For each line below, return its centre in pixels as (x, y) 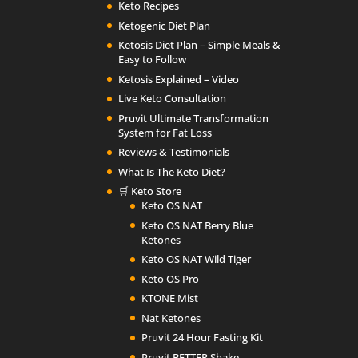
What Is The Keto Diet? (172, 171)
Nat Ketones (171, 318)
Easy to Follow (153, 60)
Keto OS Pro (171, 278)
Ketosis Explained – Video (179, 79)
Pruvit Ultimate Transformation (194, 118)
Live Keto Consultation (173, 99)
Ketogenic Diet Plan (165, 25)
